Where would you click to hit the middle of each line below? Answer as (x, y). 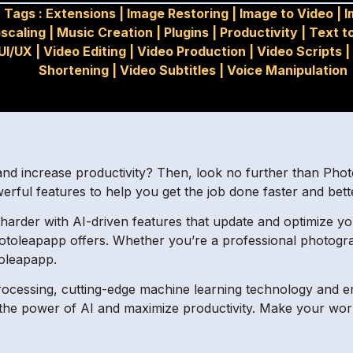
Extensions (81, 13)
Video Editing (84, 51)
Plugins (186, 32)
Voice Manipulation (288, 70)
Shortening (74, 70)
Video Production (191, 51)
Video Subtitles (168, 70)
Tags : (25, 13)
